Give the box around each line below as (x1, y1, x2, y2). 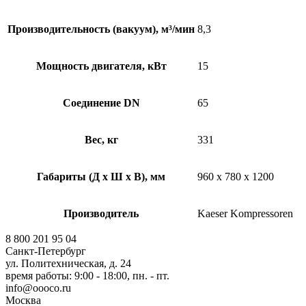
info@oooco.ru (5, 282, 71, 294)
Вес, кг (84, 134, 118, 146)
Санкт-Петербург (5, 245, 86, 258)
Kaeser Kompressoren (197, 208, 293, 220)
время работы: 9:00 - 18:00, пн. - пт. (5, 270, 169, 282)
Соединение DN (62, 97, 140, 109)
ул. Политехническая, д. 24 (5, 258, 131, 270)
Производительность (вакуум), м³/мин (8, 23, 195, 36)
